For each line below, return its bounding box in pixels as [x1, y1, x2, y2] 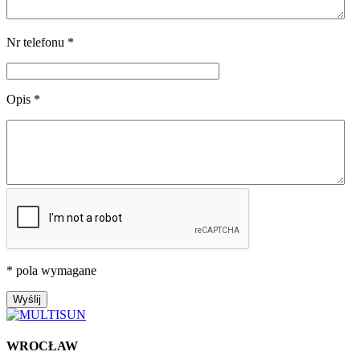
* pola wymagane [6, 263, 96, 277]
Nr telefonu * [6, 35, 74, 49]
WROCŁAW [6, 339, 78, 354]
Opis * [6, 92, 40, 106]
